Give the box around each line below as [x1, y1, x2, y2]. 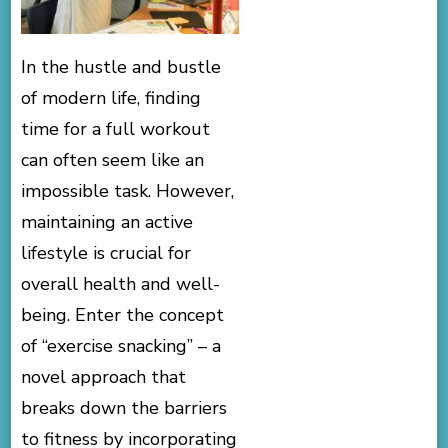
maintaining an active [21, 210, 194, 235]
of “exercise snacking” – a [21, 334, 222, 359]
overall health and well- [21, 272, 221, 297]
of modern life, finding [21, 86, 202, 111]
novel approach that [21, 365, 187, 390]
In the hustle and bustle [21, 55, 222, 80]
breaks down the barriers [21, 396, 228, 421]
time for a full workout [21, 117, 211, 142]
